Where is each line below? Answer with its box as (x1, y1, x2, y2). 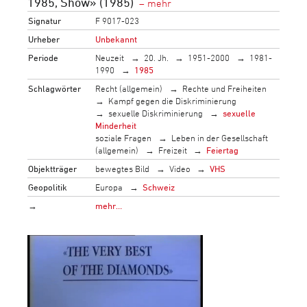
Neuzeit (95, 51, 125, 63)
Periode (28, 51, 59, 63)
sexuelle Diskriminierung (108, 107, 204, 119)
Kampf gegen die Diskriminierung (108, 95, 237, 106)
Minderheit (95, 119, 137, 131)
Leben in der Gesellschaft (171, 132, 268, 143)
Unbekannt (95, 33, 138, 45)
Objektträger (28, 162, 77, 174)
